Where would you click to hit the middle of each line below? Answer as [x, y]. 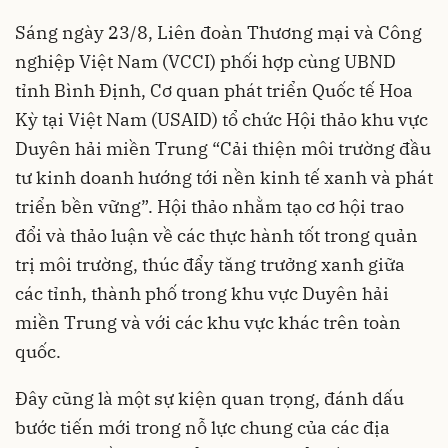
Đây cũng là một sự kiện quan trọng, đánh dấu [209, 398]
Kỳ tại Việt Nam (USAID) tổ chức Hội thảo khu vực [221, 119]
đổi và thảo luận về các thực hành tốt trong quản [216, 235]
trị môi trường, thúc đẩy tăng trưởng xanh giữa [210, 264]
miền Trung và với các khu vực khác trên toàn [208, 322]
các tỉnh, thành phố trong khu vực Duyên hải [202, 293]
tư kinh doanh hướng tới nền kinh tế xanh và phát [224, 177]
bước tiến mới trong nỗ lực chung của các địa [202, 427]
